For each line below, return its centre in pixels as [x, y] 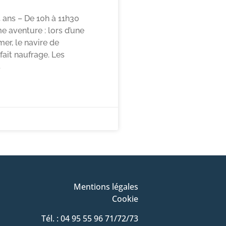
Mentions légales [106, 187]
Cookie [125, 199]
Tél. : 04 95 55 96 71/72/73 [90, 218]
